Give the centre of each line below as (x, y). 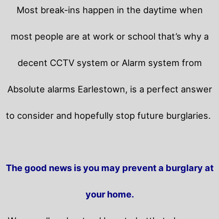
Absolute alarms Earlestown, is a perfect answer (109, 89)
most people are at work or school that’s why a (109, 36)
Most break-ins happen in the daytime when (109, 10)
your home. (109, 194)
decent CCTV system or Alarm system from (109, 63)
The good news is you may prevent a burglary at (109, 168)
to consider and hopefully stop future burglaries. (109, 116)
